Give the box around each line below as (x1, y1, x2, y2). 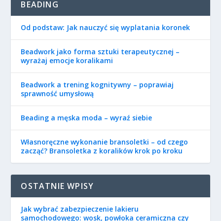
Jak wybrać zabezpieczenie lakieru (21, 204, 139, 214)
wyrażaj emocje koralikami (21, 56, 113, 65)
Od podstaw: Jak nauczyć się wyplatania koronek (21, 23, 190, 32)
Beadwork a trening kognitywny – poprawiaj (21, 80, 174, 89)
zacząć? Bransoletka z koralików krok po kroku (21, 146, 183, 155)
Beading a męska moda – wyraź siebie (21, 113, 152, 122)
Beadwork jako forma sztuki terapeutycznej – (21, 47, 180, 56)
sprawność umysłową (21, 89, 94, 98)
